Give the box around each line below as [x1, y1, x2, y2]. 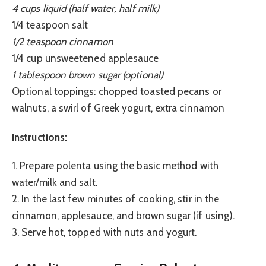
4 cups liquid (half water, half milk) [12, 2, 160, 15]
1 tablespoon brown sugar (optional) [12, 69, 163, 81]
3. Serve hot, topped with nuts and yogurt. [12, 226, 197, 239]
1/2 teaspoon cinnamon [12, 36, 113, 48]
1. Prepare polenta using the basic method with [12, 160, 218, 172]
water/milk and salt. [12, 176, 97, 189]
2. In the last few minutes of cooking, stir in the [12, 193, 220, 205]
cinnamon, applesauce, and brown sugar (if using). [12, 210, 235, 222]
